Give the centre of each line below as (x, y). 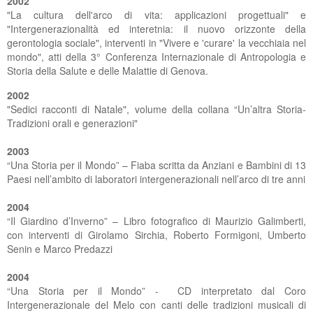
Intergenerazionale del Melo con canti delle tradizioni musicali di (156, 305)
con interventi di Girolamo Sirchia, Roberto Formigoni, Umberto (156, 235)
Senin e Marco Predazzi (60, 249)
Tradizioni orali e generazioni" (72, 123)
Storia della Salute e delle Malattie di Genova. (108, 71)
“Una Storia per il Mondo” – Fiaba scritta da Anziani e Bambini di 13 (156, 165)
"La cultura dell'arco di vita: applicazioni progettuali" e (156, 15)
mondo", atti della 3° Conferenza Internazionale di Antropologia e (156, 57)
